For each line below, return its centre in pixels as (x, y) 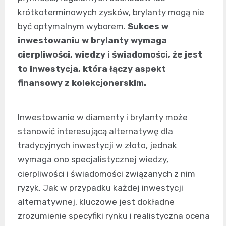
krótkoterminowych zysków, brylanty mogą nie (111, 12)
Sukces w (148, 26)
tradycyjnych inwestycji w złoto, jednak (97, 145)
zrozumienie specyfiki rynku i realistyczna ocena (114, 216)
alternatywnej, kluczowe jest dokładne (96, 202)
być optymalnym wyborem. (73, 26)
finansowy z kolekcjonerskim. (82, 82)
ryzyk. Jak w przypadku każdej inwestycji (100, 187)
